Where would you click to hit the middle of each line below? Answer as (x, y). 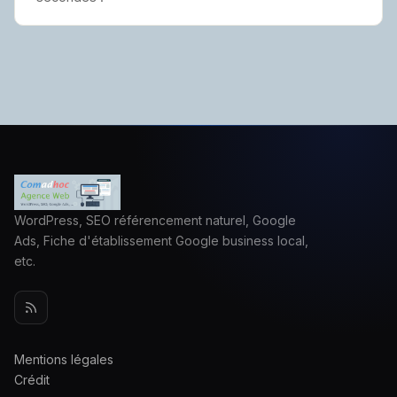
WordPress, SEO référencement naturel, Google (155, 220)
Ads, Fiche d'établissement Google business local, (161, 241)
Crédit (32, 380)
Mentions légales (64, 359)
